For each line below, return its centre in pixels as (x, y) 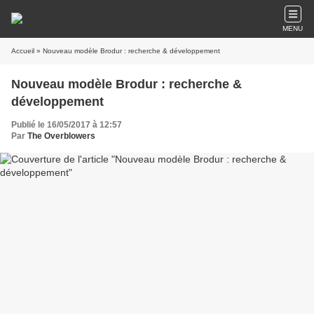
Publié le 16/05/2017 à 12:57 (67, 125)
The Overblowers (61, 136)
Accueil (23, 51)
